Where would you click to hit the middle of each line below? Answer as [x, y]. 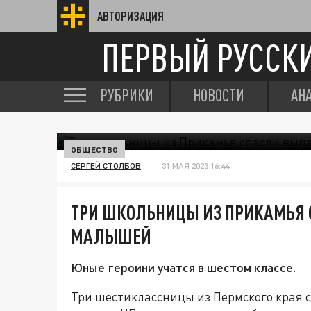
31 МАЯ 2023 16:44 [195, 166]
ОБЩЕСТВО [94, 149]
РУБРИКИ [127, 95]
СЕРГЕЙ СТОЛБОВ [106, 166]
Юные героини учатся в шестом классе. [183, 267]
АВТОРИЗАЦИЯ [131, 16]
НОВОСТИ [219, 95]
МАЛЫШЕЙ [111, 236]
